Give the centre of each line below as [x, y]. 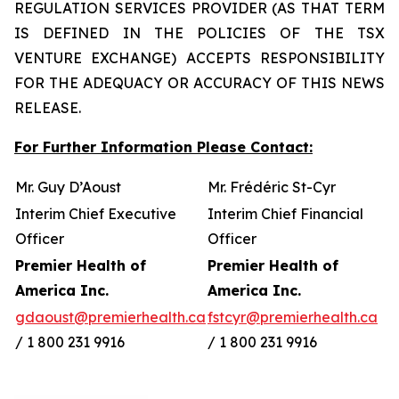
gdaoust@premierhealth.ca [110, 317]
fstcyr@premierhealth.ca [293, 317]
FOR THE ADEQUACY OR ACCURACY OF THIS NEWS [199, 83]
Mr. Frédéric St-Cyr [272, 187]
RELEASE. [48, 108]
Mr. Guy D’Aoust [68, 187]
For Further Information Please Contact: [163, 147]
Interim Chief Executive [96, 214]
